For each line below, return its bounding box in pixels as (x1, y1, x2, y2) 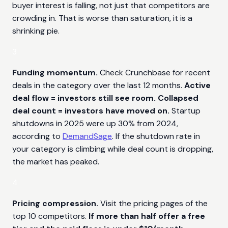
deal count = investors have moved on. (12, 105, 169, 116)
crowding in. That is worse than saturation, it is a (12, 12, 192, 23)
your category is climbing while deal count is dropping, (12, 143, 213, 154)
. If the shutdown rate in (112, 130, 200, 141)
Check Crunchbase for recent (98, 67, 210, 78)
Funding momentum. (12, 67, 98, 78)
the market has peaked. (12, 156, 99, 167)
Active (184, 79, 211, 91)
